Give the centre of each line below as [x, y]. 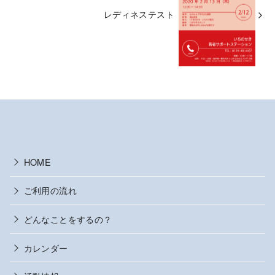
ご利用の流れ [50, 190]
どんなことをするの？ [68, 219]
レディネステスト [139, 14]
